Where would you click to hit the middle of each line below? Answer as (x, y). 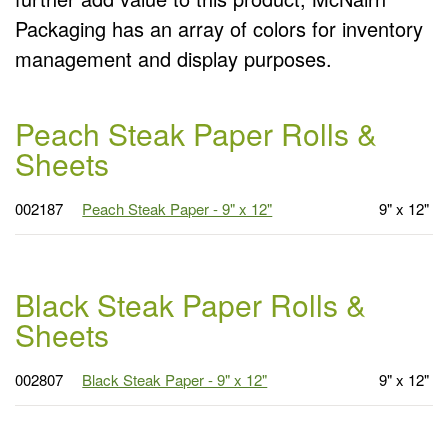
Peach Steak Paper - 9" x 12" (177, 208)
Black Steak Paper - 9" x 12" (175, 379)
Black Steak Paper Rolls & (190, 304)
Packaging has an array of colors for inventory (219, 28)
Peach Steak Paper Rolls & (196, 133)
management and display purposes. (173, 58)
